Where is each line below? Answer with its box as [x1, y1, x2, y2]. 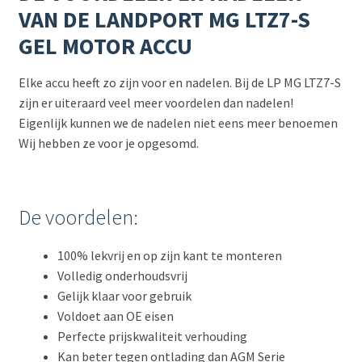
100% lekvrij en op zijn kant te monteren [57, 246, 282, 263]
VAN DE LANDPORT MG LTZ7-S [18, 5, 310, 35]
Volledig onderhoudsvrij [57, 267, 187, 284]
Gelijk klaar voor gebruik [57, 287, 192, 304]
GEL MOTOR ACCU [18, 32, 192, 61]
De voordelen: [18, 204, 138, 230]
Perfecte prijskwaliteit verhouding [57, 327, 247, 344]
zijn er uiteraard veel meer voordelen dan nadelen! [18, 94, 293, 111]
